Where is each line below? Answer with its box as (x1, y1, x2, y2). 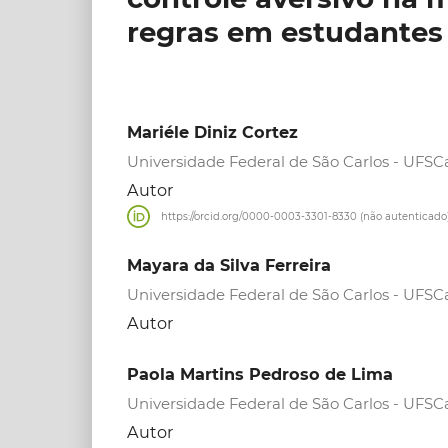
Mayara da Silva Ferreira (126, 254, 331, 275)
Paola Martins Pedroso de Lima (126, 363, 393, 384)
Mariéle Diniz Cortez (126, 122, 298, 143)
